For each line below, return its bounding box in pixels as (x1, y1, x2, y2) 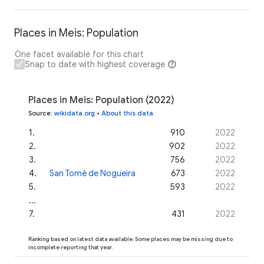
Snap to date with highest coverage (25, 58, 165, 70)
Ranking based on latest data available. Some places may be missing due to (28, 235, 233, 243)
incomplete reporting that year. (28, 243, 113, 251)
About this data (101, 108, 153, 117)
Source (28, 108, 51, 117)
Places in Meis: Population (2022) (28, 94, 174, 106)
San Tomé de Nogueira (49, 167, 136, 179)
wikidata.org (54, 108, 95, 117)
